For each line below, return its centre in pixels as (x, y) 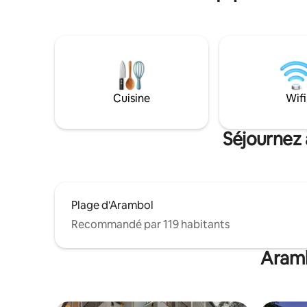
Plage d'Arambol (112, 206)
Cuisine (132, 99)
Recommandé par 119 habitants (150, 225)
